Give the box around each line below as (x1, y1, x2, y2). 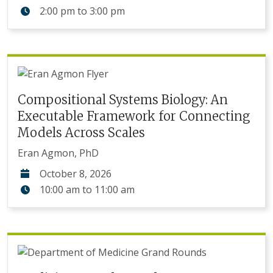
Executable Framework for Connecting (18, 108, 250, 124)
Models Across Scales (18, 125, 145, 140)
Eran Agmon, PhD (18, 146, 99, 160)
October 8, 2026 (40, 167, 112, 180)
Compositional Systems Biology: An (18, 92, 228, 107)
